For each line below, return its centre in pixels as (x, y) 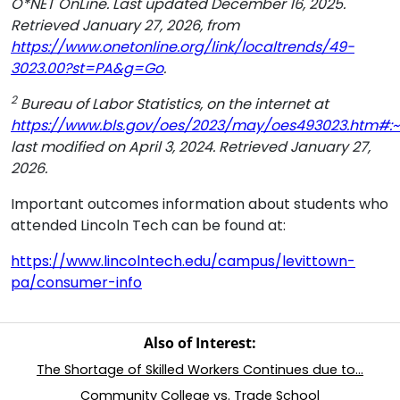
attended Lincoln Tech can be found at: (148, 225)
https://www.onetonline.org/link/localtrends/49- (183, 47)
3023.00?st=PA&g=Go (87, 68)
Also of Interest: (200, 343)
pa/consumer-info (76, 283)
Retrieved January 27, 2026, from (125, 25)
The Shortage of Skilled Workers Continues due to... (200, 370)
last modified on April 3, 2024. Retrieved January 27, (191, 147)
